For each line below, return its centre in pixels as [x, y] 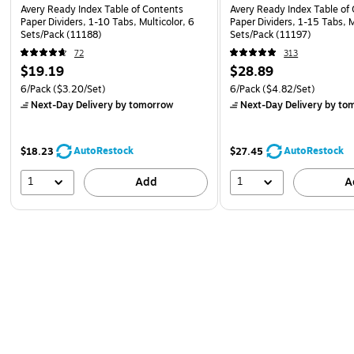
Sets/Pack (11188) [61, 34]
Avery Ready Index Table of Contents [102, 9]
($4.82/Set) [288, 89]
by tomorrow [143, 105]
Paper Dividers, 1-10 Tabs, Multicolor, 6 [107, 22]
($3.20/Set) [78, 89]
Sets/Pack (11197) [271, 34]
